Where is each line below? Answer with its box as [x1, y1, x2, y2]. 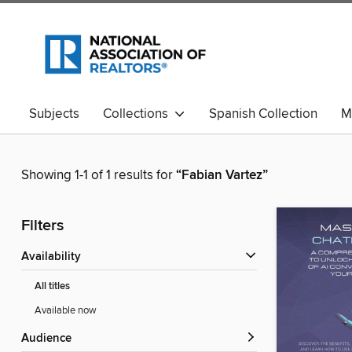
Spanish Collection [209, 105, 317, 123]
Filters [21, 216, 64, 236]
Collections [103, 105, 174, 123]
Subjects [29, 105, 79, 123]
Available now [35, 304, 97, 317]
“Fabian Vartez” [176, 167, 268, 185]
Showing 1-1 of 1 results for [21, 167, 176, 185]
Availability [29, 250, 81, 265]
